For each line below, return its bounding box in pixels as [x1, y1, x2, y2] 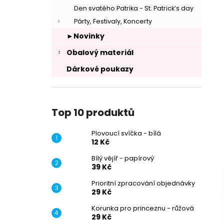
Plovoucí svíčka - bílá [91, 128, 161, 138]
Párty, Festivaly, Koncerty [74, 17, 152, 25]
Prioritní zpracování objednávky [91, 178, 195, 188]
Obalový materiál [66, 47, 133, 57]
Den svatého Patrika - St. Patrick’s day [74, 4, 193, 12]
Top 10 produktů [51, 105, 134, 119]
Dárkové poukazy [66, 64, 133, 74]
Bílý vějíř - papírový [91, 153, 154, 163]
